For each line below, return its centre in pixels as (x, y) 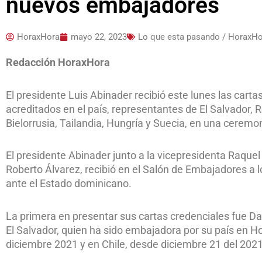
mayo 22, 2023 (99, 37)
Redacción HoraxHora (58, 63)
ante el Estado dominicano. (69, 184)
